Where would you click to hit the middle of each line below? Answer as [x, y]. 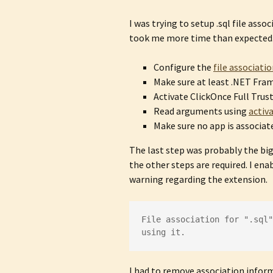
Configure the [183, 67]
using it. [163, 232]
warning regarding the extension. [198, 179]
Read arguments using [201, 111]
